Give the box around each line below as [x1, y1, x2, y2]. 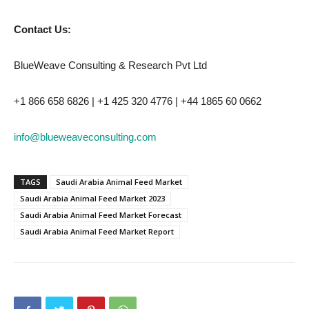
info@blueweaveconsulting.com [14, 130, 157, 143]
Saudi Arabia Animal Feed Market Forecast [20, 209, 181, 220]
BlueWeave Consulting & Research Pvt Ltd [14, 59, 207, 71]
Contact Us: [14, 23, 71, 35]
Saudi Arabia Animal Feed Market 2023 [20, 192, 165, 203]
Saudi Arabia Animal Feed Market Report [20, 226, 174, 237]
